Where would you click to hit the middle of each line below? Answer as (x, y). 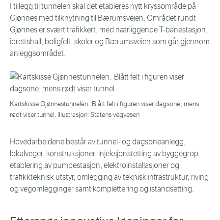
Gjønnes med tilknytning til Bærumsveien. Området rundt (103, 18)
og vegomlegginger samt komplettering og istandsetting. (103, 189)
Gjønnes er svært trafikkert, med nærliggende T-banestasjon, (109, 30)
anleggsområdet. (38, 54)
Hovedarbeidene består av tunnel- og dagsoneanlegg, (98, 142)
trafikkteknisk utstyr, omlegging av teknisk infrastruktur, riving (109, 177)
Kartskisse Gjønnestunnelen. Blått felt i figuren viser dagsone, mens (104, 104)
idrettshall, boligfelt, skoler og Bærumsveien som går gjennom (110, 42)
